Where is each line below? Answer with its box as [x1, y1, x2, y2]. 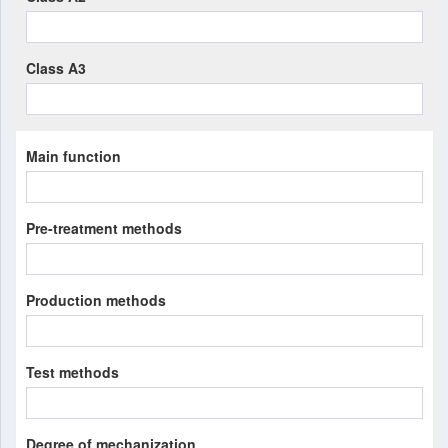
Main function [26, 146, 121, 166]
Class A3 [26, 58, 86, 78]
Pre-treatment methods [26, 218, 182, 238]
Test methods [26, 362, 119, 382]
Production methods [26, 290, 166, 310]
